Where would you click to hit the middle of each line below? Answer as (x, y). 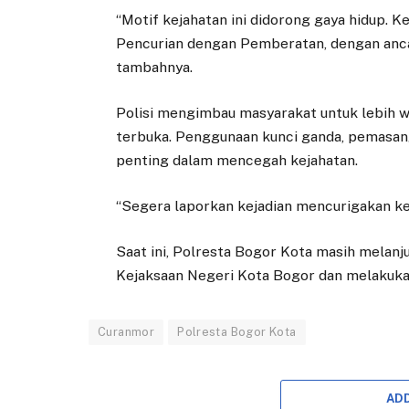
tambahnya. (155, 67)
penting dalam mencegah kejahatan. (237, 160)
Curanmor (126, 332)
